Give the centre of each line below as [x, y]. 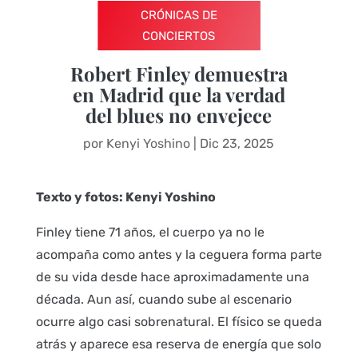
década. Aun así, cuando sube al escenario [163, 299]
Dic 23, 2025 [237, 143]
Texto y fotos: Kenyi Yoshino [125, 197]
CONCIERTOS [179, 36]
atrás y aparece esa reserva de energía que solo [178, 344]
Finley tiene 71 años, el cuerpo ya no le [150, 232]
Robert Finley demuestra [179, 74]
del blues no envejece [179, 115]
